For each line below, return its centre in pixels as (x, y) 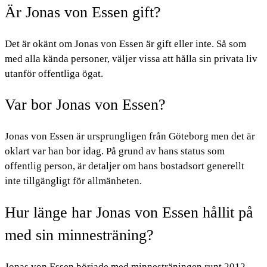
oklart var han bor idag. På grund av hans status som (115, 151)
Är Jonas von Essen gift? (83, 12)
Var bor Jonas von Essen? (85, 105)
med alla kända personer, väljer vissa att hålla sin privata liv (131, 59)
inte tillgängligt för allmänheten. (73, 181)
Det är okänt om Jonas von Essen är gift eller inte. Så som (125, 44)
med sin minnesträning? (79, 235)
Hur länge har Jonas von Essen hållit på (129, 212)
